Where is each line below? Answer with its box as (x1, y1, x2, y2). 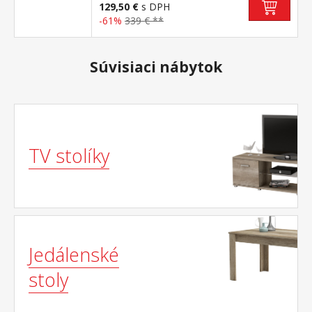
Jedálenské (29, 242, 119, 267)
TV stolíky (29, 143, 109, 169)
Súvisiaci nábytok (90, 57, 222, 77)
